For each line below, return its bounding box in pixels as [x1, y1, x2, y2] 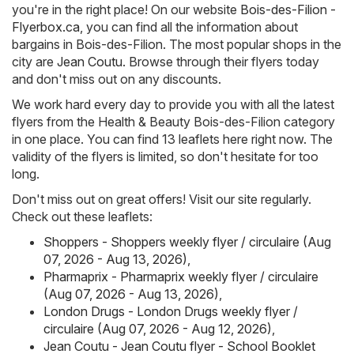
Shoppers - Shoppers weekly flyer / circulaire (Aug [43, 233, 331, 250]
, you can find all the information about [80, 18, 298, 35]
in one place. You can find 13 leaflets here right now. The [12, 130, 333, 147]
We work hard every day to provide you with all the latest [12, 96, 334, 112]
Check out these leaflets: [12, 208, 153, 224]
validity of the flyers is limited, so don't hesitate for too [12, 148, 318, 164]
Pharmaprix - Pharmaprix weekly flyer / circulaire [43, 268, 318, 284]
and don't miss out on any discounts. [12, 70, 221, 87]
